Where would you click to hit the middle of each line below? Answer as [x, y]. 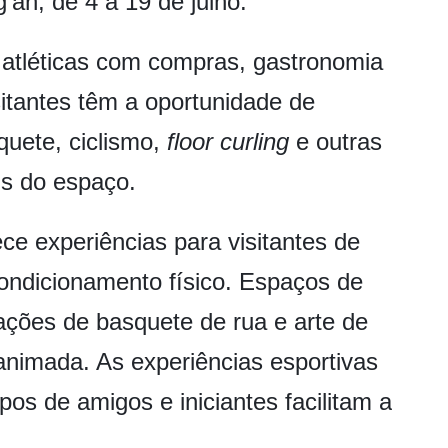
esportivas [324, 362]
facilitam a [338, 402]
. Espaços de [294, 282]
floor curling [228, 142]
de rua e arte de [280, 322]
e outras [335, 142]
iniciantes [229, 402]
